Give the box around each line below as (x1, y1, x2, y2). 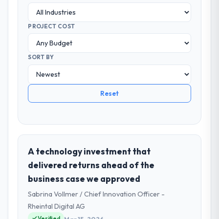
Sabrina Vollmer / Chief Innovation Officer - (28, 189, 165, 198)
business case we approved (28, 173, 141, 184)
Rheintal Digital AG (28, 201, 86, 211)
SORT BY (28, 53, 54, 61)
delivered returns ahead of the (28, 159, 155, 171)
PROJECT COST (28, 22, 75, 30)
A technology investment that (28, 145, 151, 157)
